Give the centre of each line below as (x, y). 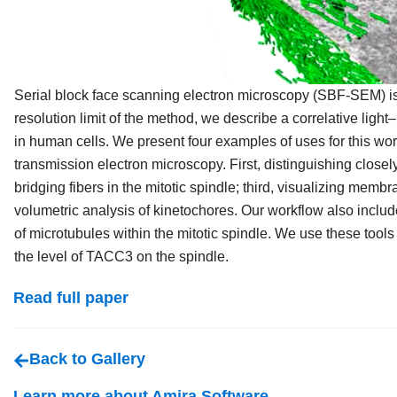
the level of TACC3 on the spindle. (121, 256)
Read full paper (71, 298)
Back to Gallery (87, 359)
